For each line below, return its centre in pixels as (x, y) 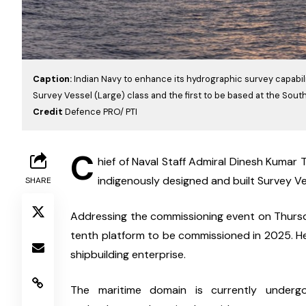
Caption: (53, 79)
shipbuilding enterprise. (128, 254)
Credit (49, 111)
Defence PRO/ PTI (101, 111)
